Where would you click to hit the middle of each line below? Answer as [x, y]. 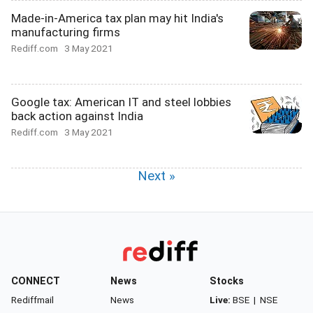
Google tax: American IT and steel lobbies [121, 102]
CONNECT [36, 281]
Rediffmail [32, 300]
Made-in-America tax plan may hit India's [117, 18]
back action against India [77, 116]
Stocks [227, 281]
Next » [156, 176]
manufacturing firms [66, 32]
